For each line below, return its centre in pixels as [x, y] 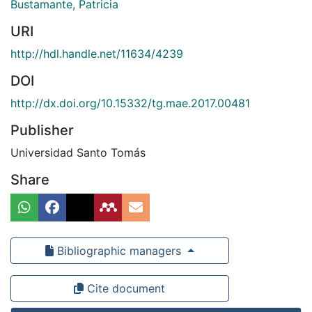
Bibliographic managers [119, 250]
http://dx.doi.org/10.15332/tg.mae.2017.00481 [130, 103]
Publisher [42, 130]
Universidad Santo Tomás [78, 152]
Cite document [125, 288]
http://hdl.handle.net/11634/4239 [97, 53]
